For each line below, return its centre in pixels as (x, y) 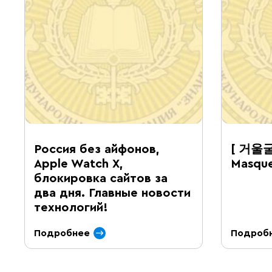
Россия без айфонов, (97, 149)
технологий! (71, 208)
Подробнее (62, 233)
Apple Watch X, (79, 164)
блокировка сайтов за (101, 178)
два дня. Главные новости (112, 193)
